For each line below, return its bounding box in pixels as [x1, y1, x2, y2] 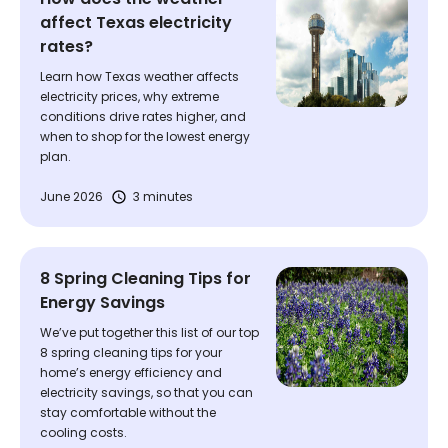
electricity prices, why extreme [40, 88, 219, 105]
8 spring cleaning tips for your [40, 344, 222, 361]
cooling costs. [40, 424, 127, 441]
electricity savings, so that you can [40, 384, 253, 401]
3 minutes [133, 188, 193, 205]
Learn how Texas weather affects [40, 68, 239, 85]
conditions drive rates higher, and [40, 108, 246, 125]
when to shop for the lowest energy [40, 128, 250, 145]
